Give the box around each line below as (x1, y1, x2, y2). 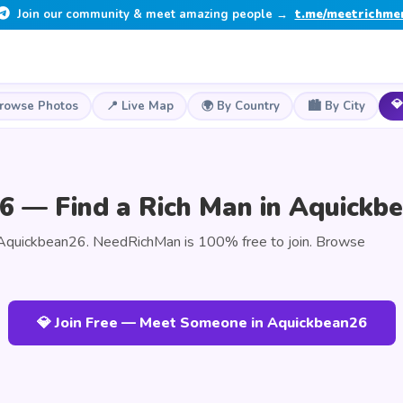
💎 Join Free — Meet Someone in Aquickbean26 (36, 313, 367, 333)
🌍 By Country (201, 97, 280, 114)
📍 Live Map (105, 97, 174, 114)
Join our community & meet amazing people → (13, 6, 291, 22)
